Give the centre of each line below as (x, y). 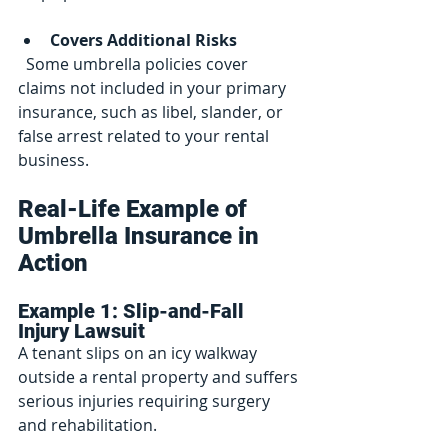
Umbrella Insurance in (141, 236)
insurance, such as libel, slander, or (152, 112)
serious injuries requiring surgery (146, 401)
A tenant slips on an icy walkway (139, 353)
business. (53, 160)
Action (53, 263)
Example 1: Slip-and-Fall (133, 311)
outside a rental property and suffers (160, 377)
